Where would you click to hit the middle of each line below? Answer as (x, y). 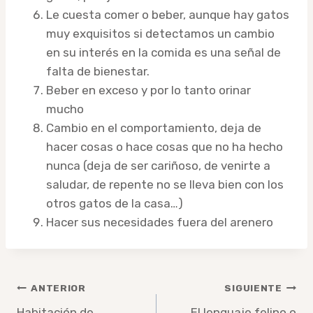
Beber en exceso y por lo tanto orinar (148, 90)
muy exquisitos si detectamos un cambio (160, 33)
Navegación (75, 291)
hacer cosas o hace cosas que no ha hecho (165, 146)
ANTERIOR (58, 288)
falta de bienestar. (98, 71)
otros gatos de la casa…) (115, 203)
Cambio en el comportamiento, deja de (154, 128)
